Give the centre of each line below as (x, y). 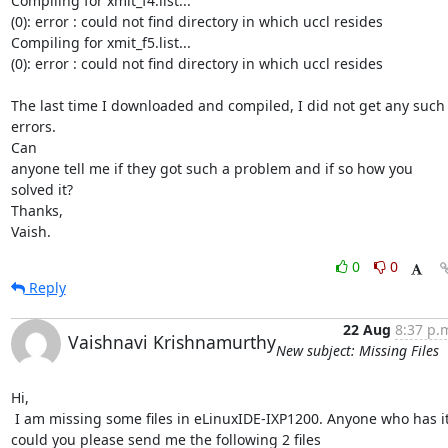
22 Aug (366, 329)
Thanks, (36, 210)
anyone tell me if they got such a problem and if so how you (211, 168)
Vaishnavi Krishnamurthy (171, 342)
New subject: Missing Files (357, 350)
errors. (33, 126)
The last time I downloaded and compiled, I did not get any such (227, 105)
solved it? (41, 189)
